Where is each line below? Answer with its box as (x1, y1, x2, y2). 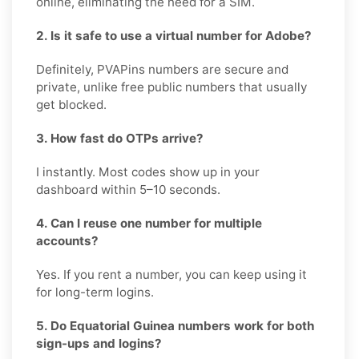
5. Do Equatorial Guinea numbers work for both (36, 317, 314, 333)
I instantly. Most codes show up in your (36, 163, 260, 179)
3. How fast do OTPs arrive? (36, 130, 204, 146)
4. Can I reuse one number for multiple (36, 215, 262, 231)
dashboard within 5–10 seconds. (36, 181, 220, 197)
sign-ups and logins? (36, 335, 162, 351)
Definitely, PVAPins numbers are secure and (36, 61, 288, 77)
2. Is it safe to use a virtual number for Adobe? (36, 27, 312, 43)
